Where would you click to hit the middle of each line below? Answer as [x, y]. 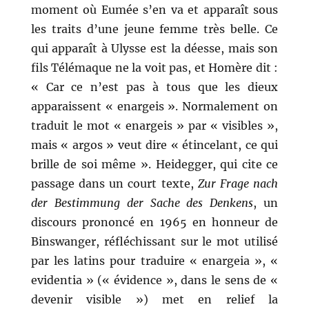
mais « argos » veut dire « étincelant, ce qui [154, 145]
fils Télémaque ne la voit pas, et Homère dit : [154, 68]
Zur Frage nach [238, 184]
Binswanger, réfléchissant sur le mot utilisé [154, 242]
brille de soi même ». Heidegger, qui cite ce [154, 165]
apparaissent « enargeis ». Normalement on [154, 107]
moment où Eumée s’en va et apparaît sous [154, 10]
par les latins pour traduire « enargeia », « [154, 261]
